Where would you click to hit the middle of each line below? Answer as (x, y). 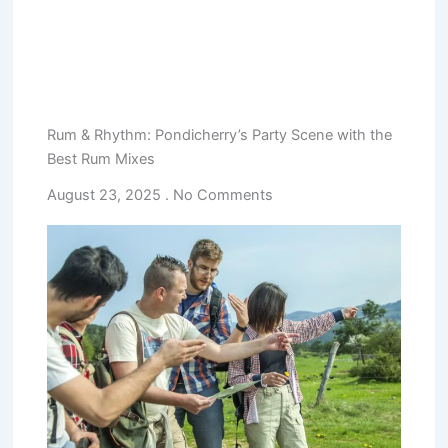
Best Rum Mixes (101, 158)
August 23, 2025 (106, 194)
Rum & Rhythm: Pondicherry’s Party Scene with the (220, 134)
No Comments (221, 194)
